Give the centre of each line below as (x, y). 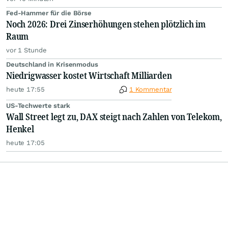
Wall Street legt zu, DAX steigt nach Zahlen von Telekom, (114, 117)
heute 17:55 (25, 89)
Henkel (20, 129)
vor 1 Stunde (26, 50)
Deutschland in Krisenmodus (52, 64)
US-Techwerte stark (38, 106)
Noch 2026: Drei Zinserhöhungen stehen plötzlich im (106, 24)
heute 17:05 (25, 143)
